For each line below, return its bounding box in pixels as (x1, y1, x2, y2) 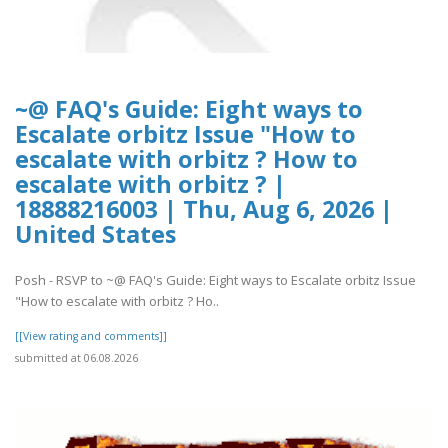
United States (15, 217, 176, 250)
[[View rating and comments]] (15, 329, 167, 344)
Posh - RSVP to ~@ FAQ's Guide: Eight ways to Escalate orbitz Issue (15, 271, 416, 290)
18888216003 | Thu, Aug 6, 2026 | (15, 192, 393, 225)
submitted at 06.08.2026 (15, 351, 138, 366)
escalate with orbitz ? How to (15, 142, 358, 175)
